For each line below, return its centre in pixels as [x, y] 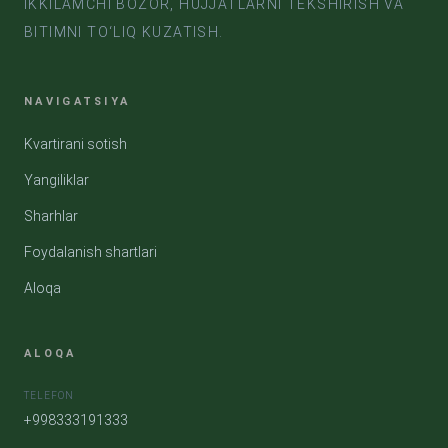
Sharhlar [51, 215]
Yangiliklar [56, 179]
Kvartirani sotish [75, 143]
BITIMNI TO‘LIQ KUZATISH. [124, 31]
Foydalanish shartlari [90, 251]
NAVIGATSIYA [77, 101]
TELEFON [49, 395]
